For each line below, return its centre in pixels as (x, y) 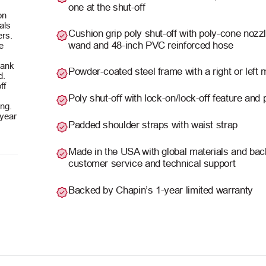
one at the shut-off (107, 7)
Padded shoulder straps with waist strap (153, 125)
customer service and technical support (152, 164)
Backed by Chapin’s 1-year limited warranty (161, 190)
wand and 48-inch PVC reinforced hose (151, 45)
